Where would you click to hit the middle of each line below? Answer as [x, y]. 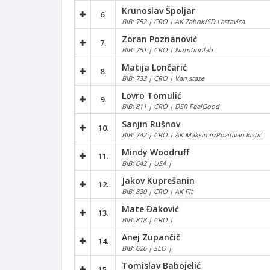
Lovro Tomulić [152, 95]
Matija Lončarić [154, 67]
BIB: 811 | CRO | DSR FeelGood [171, 106]
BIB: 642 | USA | [147, 163]
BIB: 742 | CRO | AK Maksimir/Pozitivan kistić [192, 134]
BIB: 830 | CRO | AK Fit [157, 191]
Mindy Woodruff [155, 152]
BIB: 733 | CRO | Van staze [163, 78]
